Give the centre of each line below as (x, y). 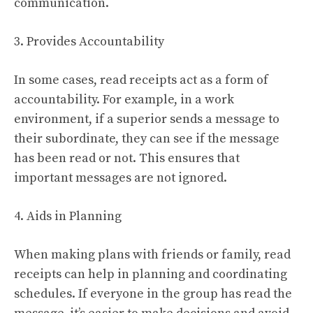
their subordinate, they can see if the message (147, 138)
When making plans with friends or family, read (152, 254)
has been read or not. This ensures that (127, 158)
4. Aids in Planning (68, 216)
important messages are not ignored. (121, 177)
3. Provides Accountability (89, 41)
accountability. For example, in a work (124, 99)
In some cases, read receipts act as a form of (141, 80)
